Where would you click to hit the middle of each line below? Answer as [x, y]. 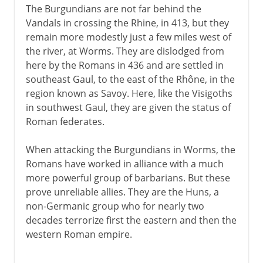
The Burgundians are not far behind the [113, 9]
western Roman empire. [79, 234]
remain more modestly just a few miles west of [128, 37]
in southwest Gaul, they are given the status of [128, 107]
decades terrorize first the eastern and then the [131, 220]
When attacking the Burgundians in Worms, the [130, 149]
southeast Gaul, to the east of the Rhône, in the [130, 79]
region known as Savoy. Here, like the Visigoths [129, 93]
